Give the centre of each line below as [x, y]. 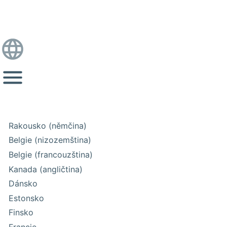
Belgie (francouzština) [51, 154]
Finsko [21, 213]
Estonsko [27, 198]
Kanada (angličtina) [46, 169]
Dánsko [23, 184]
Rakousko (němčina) [48, 125]
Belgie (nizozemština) [50, 140]
